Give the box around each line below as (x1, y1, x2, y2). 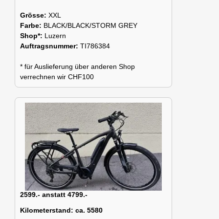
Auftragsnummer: (20, 42, 80, 50)
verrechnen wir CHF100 (20, 73, 94, 81)
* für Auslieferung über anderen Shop (20, 63, 135, 71)
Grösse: (20, 11, 48, 20)
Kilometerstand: (20, 206, 73, 215)
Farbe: (20, 22, 44, 30)
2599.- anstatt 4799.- (20, 191, 88, 199)
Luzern (44, 32, 66, 40)
